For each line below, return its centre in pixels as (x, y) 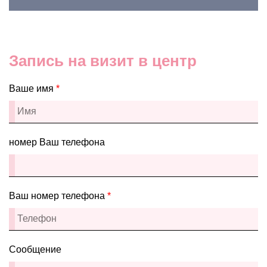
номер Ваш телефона (57, 142)
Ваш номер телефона (58, 195)
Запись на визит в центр (103, 60)
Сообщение (35, 249)
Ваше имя (32, 88)
